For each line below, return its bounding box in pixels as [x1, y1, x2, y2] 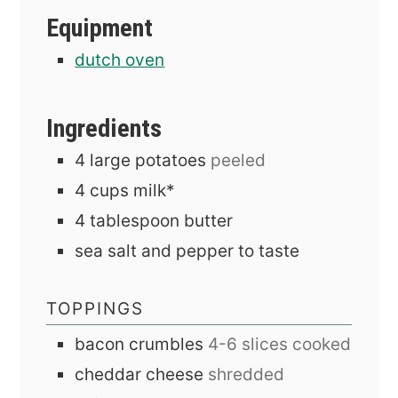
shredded [208, 363, 285, 385]
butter [184, 210, 234, 231]
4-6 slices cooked [208, 333, 352, 354]
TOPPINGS [46, 298, 145, 319]
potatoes [135, 149, 207, 171]
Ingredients [46, 113, 169, 143]
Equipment [46, 12, 154, 43]
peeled [211, 149, 267, 171]
